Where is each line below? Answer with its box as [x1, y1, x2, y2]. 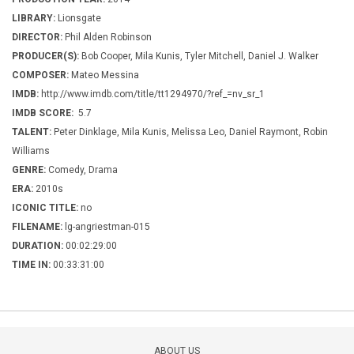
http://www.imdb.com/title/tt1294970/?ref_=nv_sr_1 [41, 88, 265, 100]
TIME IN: [12, 259, 51, 271]
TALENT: [12, 126, 51, 138]
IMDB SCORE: [12, 107, 73, 119]
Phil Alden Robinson [62, 32, 152, 43]
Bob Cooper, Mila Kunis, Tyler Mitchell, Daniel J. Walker [79, 51, 318, 62]
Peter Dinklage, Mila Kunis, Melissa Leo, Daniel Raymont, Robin [51, 126, 328, 138]
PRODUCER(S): [12, 51, 79, 62]
